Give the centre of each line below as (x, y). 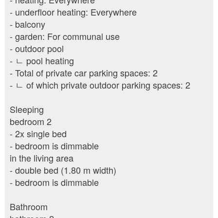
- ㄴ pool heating (42, 61)
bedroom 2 (31, 121)
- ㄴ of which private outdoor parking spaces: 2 (100, 85)
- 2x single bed (38, 134)
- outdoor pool (37, 48)
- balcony (27, 24)
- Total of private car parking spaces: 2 (84, 73)
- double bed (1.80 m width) (63, 170)
